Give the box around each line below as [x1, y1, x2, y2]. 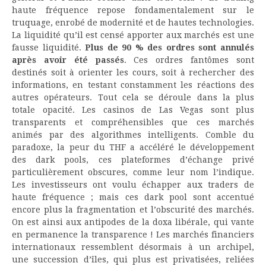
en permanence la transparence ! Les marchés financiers [12, 229, 254, 239]
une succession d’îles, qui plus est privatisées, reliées [12, 254, 254, 264]
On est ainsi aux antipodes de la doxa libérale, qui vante [12, 217, 254, 227]
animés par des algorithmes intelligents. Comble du [12, 129, 254, 140]
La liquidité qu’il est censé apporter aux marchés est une [12, 30, 254, 40]
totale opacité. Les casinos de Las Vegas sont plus [12, 104, 254, 115]
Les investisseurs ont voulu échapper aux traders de [12, 179, 254, 189]
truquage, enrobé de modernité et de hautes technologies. [12, 17, 254, 27]
